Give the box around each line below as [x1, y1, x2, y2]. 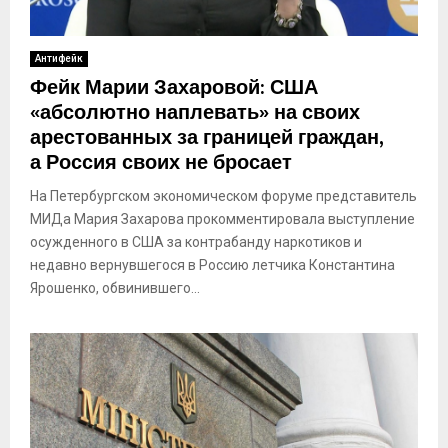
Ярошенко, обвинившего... [30, 279, 200, 296]
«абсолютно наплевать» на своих [30, 95, 360, 130]
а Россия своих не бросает [30, 145, 292, 180]
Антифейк [35, 52, 83, 64]
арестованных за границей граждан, [30, 120, 383, 155]
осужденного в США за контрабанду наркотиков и [30, 233, 362, 250]
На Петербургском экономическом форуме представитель [30, 187, 417, 204]
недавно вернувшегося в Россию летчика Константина [30, 256, 395, 273]
